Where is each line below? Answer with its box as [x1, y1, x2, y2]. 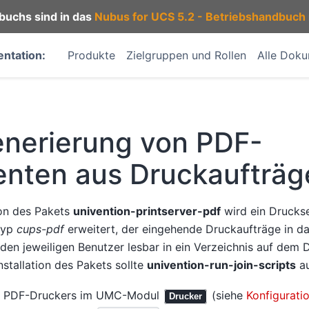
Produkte [68, 48, 115, 62]
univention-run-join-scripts [146, 257, 296, 272]
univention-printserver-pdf [72, 203, 221, 218]
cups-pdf [16, 221, 64, 236]
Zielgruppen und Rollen [126, 48, 246, 62]
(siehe [208, 288, 246, 303]
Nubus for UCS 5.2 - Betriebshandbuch [94, 10, 306, 23]
